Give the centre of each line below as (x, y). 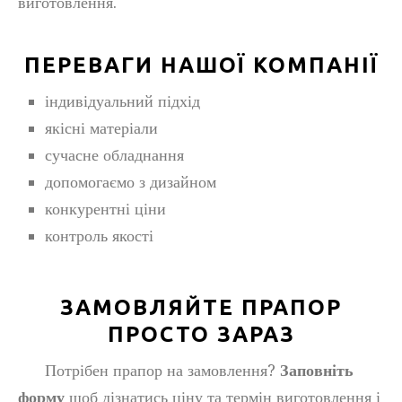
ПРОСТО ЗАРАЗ (201, 334)
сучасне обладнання (114, 155)
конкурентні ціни (105, 209)
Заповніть (317, 370)
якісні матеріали (101, 128)
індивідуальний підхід (122, 101)
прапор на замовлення (190, 370)
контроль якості (99, 236)
